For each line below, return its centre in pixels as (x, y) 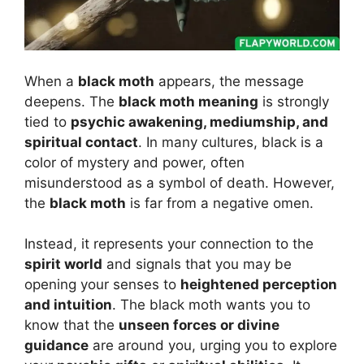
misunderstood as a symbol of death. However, (180, 182)
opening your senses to (102, 285)
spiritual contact (81, 142)
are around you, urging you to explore (213, 346)
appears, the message (229, 81)
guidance (56, 346)
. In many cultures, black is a (231, 142)
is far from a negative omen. (220, 203)
